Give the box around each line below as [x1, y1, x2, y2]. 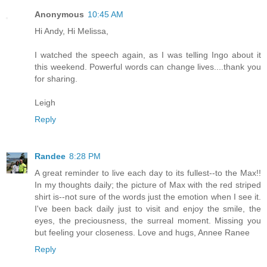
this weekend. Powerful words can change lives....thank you [35, 62, 261, 72]
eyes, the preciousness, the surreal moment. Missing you [35, 216, 261, 226]
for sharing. [35, 74, 77, 84]
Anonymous [35, 10, 84, 20]
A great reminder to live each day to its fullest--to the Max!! [35, 168, 261, 178]
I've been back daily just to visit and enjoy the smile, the [35, 204, 261, 214]
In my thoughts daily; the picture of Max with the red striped [35, 180, 261, 190]
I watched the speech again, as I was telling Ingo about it [35, 50, 261, 60]
